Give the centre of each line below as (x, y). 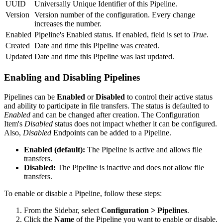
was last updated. (146, 57)
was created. (139, 46)
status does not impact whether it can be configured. (135, 123)
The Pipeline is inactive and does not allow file (130, 167)
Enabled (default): (55, 149)
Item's (14, 123)
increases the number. (68, 24)
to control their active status (169, 97)
